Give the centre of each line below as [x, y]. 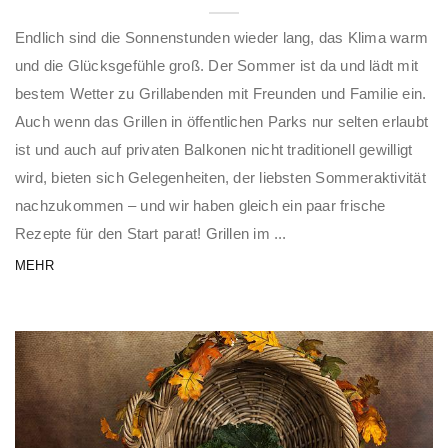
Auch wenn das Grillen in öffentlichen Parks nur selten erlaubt [221, 122]
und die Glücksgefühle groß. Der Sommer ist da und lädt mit [217, 66]
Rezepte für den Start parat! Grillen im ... [151, 234]
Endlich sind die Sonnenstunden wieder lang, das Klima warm [222, 38]
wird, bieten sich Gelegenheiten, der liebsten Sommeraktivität [220, 178]
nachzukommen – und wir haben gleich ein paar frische [200, 206]
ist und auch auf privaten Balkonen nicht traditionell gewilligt [214, 150]
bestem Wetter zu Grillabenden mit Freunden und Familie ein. [221, 94]
